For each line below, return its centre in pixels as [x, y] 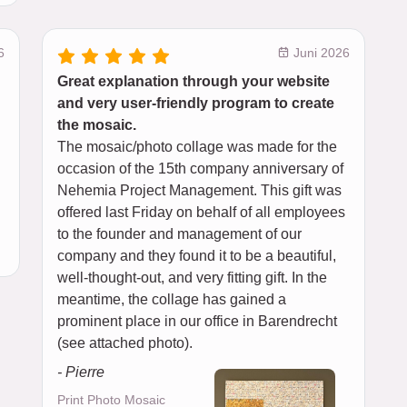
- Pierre [81, 372]
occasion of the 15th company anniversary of [200, 169]
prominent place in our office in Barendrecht [197, 322]
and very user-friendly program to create [196, 104]
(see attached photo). [125, 343]
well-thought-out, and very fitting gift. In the [192, 278]
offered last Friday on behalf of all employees [201, 213]
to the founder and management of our [179, 234]
